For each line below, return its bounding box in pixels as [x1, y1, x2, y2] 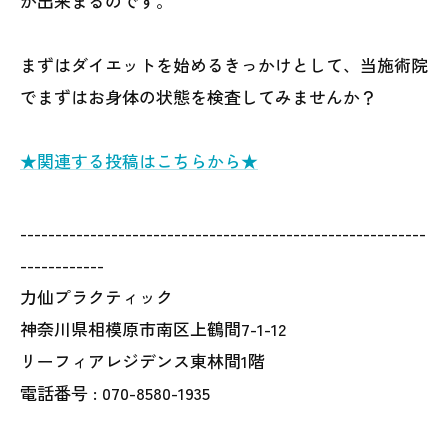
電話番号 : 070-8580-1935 [20, 380, 210, 405]
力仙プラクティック [20, 284, 173, 309]
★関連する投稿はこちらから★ [20, 148, 258, 173]
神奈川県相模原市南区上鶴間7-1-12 [20, 316, 286, 341]
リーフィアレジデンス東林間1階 [20, 348, 265, 373]
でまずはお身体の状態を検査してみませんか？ [20, 84, 377, 109]
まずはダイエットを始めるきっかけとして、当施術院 [20, 52, 428, 77]
